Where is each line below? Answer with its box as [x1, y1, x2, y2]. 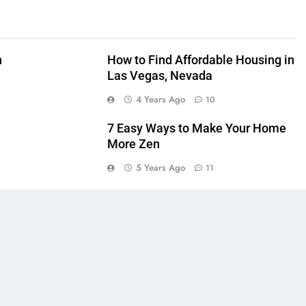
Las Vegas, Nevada [107, 68, 212, 83]
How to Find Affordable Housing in [107, 53, 294, 67]
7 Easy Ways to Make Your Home [107, 121, 286, 135]
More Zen [107, 137, 160, 151]
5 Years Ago [135, 161, 185, 174]
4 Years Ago [135, 92, 185, 106]
